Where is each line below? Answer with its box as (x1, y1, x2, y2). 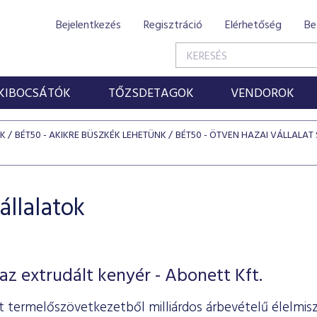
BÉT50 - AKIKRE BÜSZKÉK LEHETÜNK (15, 127, 166, 144)
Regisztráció (144, 16, 202, 35)
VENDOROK (231, 83, 295, 104)
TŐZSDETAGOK (108, 83, 194, 104)
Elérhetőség (225, 16, 282, 35)
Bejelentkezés (56, 16, 121, 35)
